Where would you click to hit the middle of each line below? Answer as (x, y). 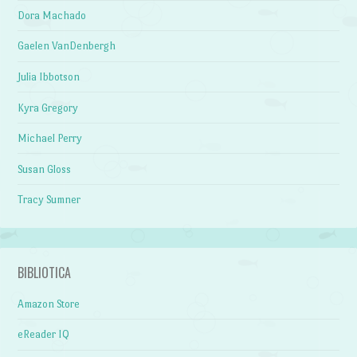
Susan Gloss (45, 169)
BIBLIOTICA (45, 272)
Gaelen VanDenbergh (67, 46)
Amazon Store (49, 304)
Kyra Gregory (48, 108)
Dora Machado (52, 15)
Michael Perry (50, 139)
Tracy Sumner (49, 200)
